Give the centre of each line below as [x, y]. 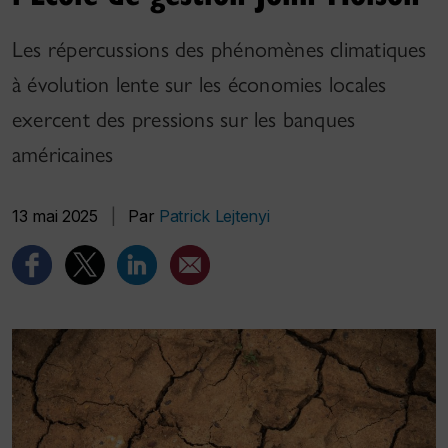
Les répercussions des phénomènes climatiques [219, 49]
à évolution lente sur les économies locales [199, 84]
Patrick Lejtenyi [214, 216]
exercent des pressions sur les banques [184, 119]
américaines [63, 154]
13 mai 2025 [55, 216]
